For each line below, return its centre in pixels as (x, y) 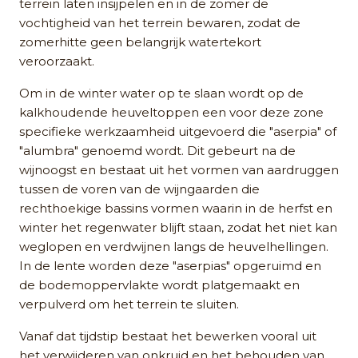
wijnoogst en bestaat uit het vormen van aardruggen (179, 169)
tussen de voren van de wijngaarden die (139, 189)
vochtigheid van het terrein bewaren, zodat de (160, 22)
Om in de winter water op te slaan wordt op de (161, 93)
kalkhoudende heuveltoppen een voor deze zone (171, 112)
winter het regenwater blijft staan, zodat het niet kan (178, 227)
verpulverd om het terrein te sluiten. (129, 304)
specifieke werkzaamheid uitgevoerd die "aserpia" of (178, 131)
